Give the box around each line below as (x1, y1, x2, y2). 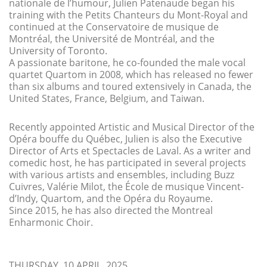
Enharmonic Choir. (9, 215, 93, 229)
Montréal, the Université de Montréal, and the (9, 32, 215, 45)
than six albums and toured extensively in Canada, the (9, 79, 252, 93)
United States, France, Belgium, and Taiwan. (9, 91, 204, 105)
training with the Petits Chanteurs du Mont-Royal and (9, 8, 248, 21)
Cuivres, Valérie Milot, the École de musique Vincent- (9, 179, 244, 193)
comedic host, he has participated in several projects (9, 156, 246, 169)
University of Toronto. (9, 44, 107, 57)
